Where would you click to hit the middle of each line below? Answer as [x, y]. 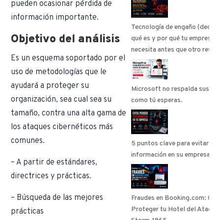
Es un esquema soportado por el [68, 59]
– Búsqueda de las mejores [57, 198]
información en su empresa [171, 155]
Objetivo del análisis [66, 40]
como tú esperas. [157, 100]
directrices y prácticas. [51, 177]
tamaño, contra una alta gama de [69, 114]
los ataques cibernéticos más [62, 127]
